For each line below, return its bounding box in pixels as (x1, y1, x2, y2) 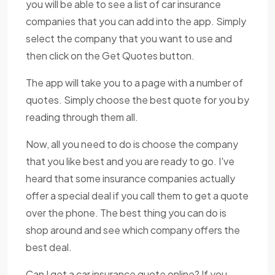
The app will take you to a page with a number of (26, 76, 243, 89)
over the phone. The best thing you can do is (26, 206, 227, 219)
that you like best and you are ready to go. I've (26, 154, 234, 168)
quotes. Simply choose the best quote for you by (26, 93, 249, 106)
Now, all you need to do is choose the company (26, 137, 238, 150)
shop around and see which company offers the (26, 223, 240, 236)
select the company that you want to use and (26, 31, 232, 45)
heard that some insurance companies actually (26, 171, 235, 185)
